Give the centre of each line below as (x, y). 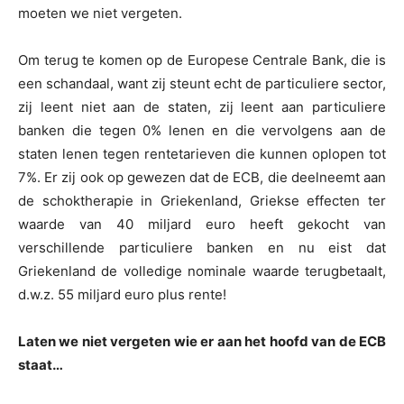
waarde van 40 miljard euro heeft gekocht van (202, 225)
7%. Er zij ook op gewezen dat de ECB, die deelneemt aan (202, 178)
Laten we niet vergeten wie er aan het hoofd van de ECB (202, 342)
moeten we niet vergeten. (100, 14)
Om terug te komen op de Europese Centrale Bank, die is (202, 60)
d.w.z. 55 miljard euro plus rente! (122, 295)
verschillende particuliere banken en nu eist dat (202, 248)
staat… (41, 365)
